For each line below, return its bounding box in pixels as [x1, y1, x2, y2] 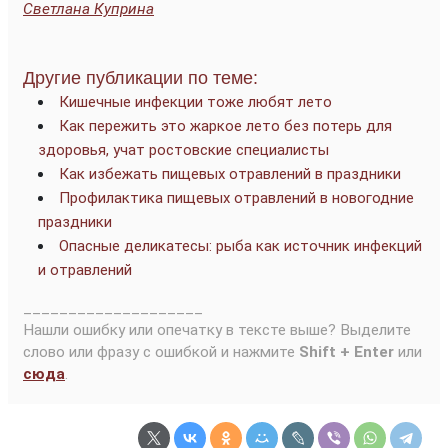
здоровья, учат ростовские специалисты [38, 140, 329, 159]
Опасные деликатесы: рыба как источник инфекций [59, 236, 422, 255]
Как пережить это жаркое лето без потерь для [59, 116, 392, 135]
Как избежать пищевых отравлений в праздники [59, 164, 401, 183]
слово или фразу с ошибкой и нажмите [23, 342, 299, 361]
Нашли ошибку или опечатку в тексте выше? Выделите [23, 320, 411, 339]
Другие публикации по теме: [23, 67, 258, 88]
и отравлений [38, 260, 132, 279]
